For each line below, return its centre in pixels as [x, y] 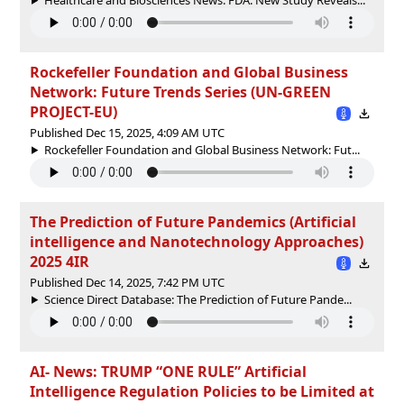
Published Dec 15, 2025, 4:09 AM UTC [127, 132]
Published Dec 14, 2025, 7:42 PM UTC [127, 282]
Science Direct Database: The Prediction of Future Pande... [197, 299]
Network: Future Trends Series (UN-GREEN [180, 92]
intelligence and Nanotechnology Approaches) [197, 241]
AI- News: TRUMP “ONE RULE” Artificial [168, 371]
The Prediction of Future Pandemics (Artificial [193, 221]
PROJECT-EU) [73, 111]
